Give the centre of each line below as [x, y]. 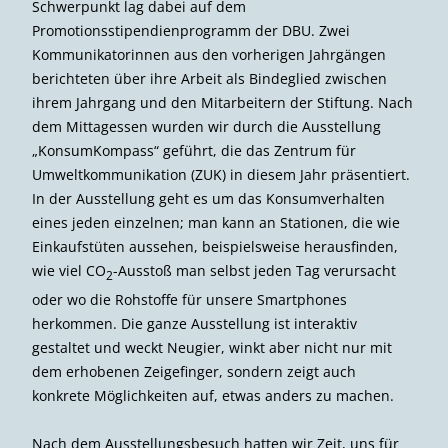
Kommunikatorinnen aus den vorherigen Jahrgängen [209, 54]
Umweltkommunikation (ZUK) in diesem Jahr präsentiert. [221, 174]
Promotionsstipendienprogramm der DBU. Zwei [191, 30]
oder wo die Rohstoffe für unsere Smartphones [189, 299]
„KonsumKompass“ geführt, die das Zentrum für [194, 150]
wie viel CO [69, 270]
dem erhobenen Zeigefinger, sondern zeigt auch [194, 371]
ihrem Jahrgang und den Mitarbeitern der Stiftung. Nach [222, 102]
